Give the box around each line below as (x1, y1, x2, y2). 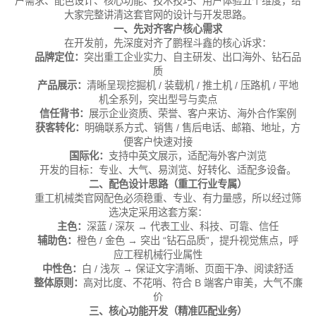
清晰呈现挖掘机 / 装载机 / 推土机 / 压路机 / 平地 (87, 80, 299, 92)
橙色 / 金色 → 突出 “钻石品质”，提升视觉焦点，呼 (77, 235, 299, 247)
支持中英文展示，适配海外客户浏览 (109, 150, 267, 162)
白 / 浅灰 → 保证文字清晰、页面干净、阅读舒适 (82, 263, 294, 275)
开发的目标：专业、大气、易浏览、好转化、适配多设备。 (39, 164, 297, 176)
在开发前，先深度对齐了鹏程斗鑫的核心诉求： (64, 37, 272, 49)
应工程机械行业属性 (114, 249, 202, 261)
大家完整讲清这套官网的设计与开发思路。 (64, 9, 252, 21)
